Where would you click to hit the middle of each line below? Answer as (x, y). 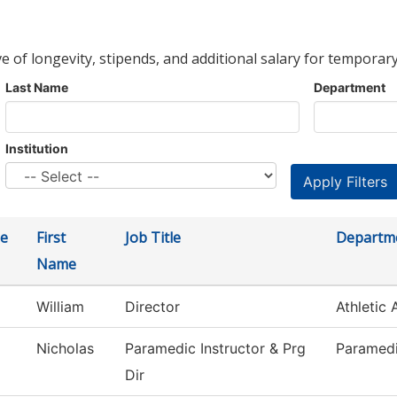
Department (350, 88)
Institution (37, 149)
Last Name (37, 88)
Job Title (153, 238)
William (60, 307)
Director (152, 307)
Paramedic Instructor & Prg (215, 349)
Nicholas (65, 349)
